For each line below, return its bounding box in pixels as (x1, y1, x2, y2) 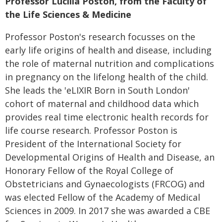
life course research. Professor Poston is (5, 124, 177, 137)
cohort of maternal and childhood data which (5, 98, 199, 110)
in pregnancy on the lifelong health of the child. (5, 71, 208, 83)
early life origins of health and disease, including (5, 44, 212, 56)
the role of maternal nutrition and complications (5, 57, 214, 70)
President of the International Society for (5, 138, 181, 150)
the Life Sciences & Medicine (5, 8, 131, 21)
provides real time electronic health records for (5, 111, 209, 123)
